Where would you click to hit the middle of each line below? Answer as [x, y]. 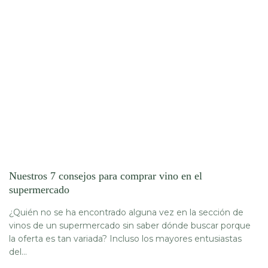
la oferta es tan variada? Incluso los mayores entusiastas [125, 239]
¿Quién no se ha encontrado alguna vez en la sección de [126, 213]
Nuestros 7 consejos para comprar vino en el [106, 176]
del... [18, 252]
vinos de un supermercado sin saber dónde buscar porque [130, 226]
